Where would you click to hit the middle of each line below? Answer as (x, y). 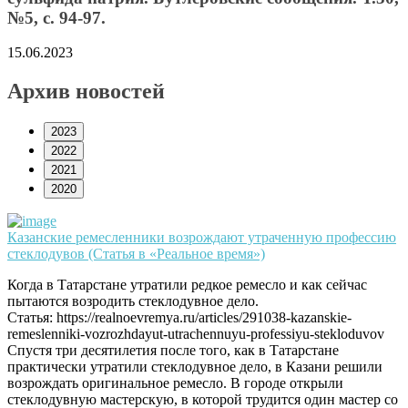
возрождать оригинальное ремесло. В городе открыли (175, 383)
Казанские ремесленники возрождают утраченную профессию (202, 238)
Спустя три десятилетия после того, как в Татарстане (173, 351)
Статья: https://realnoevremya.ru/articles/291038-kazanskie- (179, 318)
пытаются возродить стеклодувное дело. (133, 301)
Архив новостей (86, 92)
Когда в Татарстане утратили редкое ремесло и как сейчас (187, 285)
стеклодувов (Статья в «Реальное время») (136, 254)
